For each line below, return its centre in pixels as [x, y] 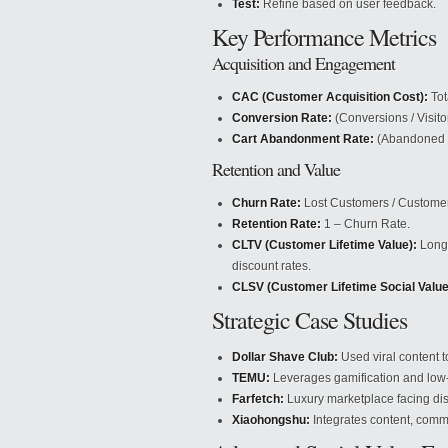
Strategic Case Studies [309, 320]
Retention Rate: [276, 224]
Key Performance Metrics [324, 37]
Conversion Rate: [282, 118]
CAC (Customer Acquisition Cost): [330, 97]
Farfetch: [258, 399]
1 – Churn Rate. [365, 224]
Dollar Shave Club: [285, 357]
